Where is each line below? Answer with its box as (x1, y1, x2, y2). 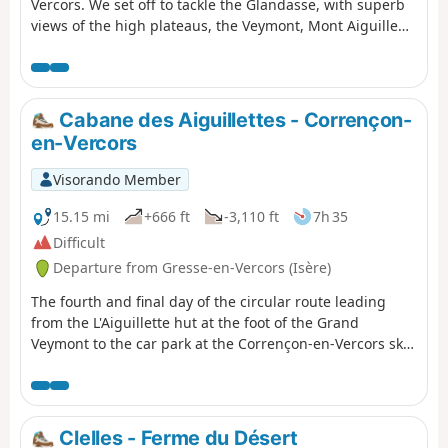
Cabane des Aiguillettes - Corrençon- (54, 107, 412, 132)
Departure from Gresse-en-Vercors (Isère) (53, 258, 331, 278)
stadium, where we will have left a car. (31, 355, 287, 375)
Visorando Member (52, 169, 181, 189)
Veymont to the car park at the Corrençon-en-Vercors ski (31, 334, 407, 354)
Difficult (53, 232, 105, 252)
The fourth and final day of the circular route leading (31, 292, 386, 312)
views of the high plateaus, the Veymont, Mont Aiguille (31, 15, 398, 35)
